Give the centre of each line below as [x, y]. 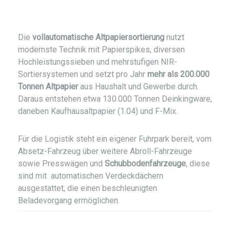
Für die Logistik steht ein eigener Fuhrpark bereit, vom [115, 139]
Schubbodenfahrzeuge [145, 164]
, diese [198, 164]
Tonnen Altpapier [48, 87]
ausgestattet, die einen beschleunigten [88, 188]
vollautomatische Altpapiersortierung [98, 37]
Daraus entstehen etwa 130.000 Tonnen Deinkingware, [115, 99]
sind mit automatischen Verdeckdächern [91, 176]
